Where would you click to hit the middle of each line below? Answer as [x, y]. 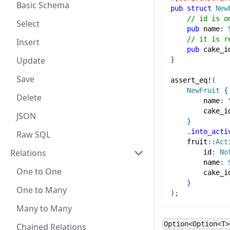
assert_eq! [191, 80]
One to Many [42, 190]
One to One [39, 171]
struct [199, 8]
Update [31, 61]
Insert [28, 42]
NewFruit [203, 90]
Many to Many [44, 208]
